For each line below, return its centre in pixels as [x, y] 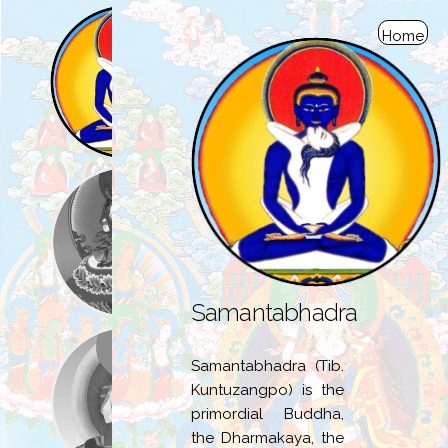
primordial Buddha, [267, 414]
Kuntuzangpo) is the [267, 390]
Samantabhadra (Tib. [267, 366]
